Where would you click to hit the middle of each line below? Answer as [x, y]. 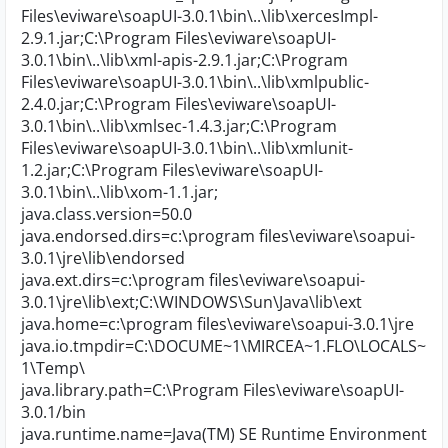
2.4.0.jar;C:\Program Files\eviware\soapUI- [178, 104]
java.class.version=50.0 [106, 214]
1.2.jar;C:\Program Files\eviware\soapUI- [172, 170]
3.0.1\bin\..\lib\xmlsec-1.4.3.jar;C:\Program [179, 126]
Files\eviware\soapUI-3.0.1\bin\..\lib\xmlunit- [187, 148]
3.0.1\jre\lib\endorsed [103, 258]
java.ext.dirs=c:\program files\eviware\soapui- [193, 280]
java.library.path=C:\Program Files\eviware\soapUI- [212, 390]
